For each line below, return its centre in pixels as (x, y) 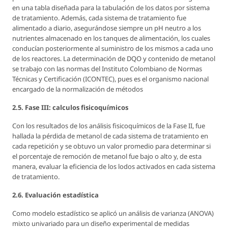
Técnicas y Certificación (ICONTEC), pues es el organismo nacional (110, 79)
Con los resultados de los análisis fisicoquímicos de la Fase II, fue (109, 125)
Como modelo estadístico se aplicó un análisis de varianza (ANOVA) (113, 213)
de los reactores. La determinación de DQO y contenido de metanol (114, 58)
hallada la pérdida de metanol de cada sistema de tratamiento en (110, 136)
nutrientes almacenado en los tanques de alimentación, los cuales (111, 38)
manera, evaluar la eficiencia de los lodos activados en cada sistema (114, 166)
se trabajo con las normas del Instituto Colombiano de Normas (107, 68)
